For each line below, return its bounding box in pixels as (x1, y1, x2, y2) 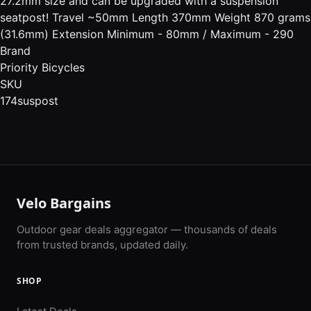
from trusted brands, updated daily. (17, 237, 188, 251)
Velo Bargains (17, 193, 111, 212)
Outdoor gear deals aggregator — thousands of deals (17, 222, 277, 236)
